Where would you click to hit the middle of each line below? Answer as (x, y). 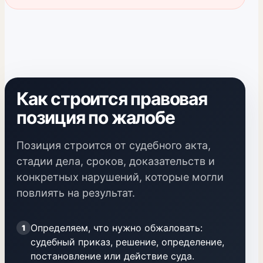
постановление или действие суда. (112, 256)
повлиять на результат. (76, 193)
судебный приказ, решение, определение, (127, 242)
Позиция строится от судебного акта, (114, 145)
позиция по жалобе (96, 117)
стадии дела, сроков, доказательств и (116, 161)
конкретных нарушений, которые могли (120, 177)
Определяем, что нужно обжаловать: (117, 228)
